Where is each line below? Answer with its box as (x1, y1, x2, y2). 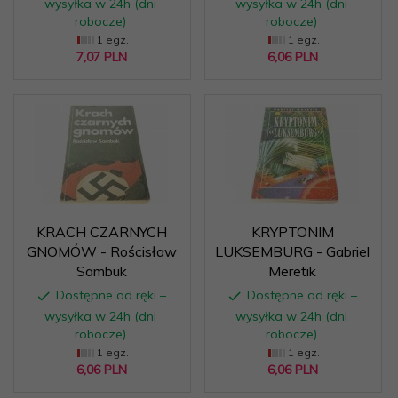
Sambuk (76, 261, 127, 280)
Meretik (268, 261, 316, 280)
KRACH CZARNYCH (36, 222, 167, 241)
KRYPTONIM (251, 222, 334, 241)
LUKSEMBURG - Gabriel (215, 242, 370, 260)
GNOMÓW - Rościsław (26, 242, 177, 260)
